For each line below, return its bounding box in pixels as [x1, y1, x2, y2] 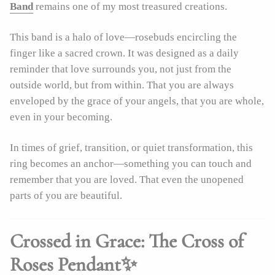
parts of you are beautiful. [10, 189, 122, 201]
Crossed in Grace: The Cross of [10, 229, 244, 254]
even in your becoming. [10, 110, 112, 123]
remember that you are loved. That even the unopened [10, 173, 244, 185]
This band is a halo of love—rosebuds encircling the [10, 31, 237, 43]
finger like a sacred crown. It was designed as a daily [10, 47, 239, 59]
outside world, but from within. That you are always [10, 79, 234, 91]
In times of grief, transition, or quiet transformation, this [10, 141, 253, 153]
